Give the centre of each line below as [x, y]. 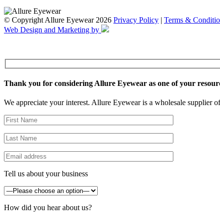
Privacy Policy [136, 20]
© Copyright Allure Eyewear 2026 [59, 20]
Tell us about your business [46, 174]
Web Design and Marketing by [53, 30]
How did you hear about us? [48, 208]
